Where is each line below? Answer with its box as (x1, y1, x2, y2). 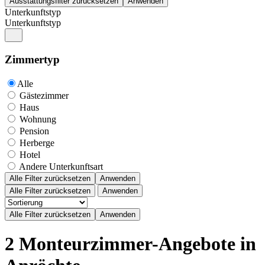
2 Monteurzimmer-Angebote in (5, 233, 256, 255)
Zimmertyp (5, 53, 60, 66)
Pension (20, 125, 49, 136)
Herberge (20, 137, 54, 148)
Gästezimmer (20, 90, 69, 101)
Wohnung (20, 114, 56, 124)
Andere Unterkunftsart (19, 161, 103, 172)
